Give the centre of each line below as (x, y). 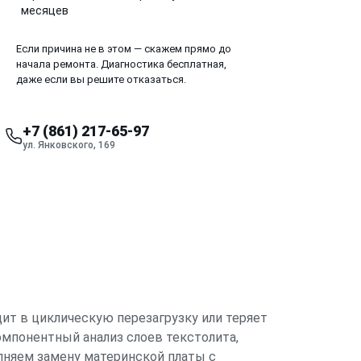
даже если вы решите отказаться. (101, 79)
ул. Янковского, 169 (69, 145)
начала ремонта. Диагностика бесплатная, (121, 64)
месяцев (45, 10)
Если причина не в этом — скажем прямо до (124, 48)
